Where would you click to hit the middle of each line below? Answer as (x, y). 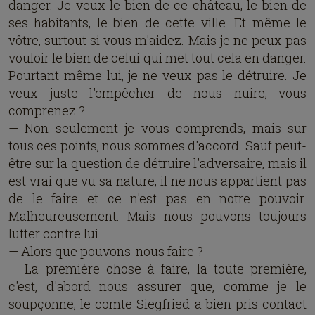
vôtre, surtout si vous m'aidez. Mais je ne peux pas (157, 40)
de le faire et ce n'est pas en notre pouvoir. (157, 198)
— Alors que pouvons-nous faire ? (106, 251)
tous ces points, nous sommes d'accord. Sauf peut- (157, 146)
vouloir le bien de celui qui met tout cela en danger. (157, 58)
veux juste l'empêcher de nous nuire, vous (157, 93)
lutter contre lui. (55, 233)
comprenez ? (47, 110)
